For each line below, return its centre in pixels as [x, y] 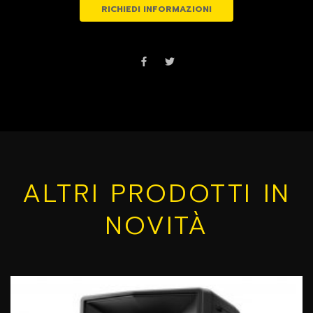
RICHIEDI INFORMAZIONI [156, 9]
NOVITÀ [156, 225]
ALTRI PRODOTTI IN [156, 193]
